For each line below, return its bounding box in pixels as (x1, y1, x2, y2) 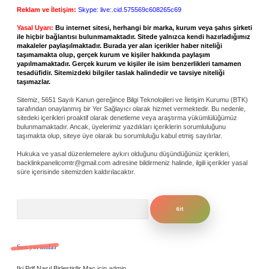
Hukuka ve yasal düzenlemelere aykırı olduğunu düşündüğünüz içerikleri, (17, 150, 230, 157)
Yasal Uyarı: (17, 23, 53, 31)
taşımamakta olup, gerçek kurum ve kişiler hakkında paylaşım (17, 50, 210, 58)
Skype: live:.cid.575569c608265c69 (78, 5, 181, 13)
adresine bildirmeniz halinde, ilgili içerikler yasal (110, 159, 247, 166)
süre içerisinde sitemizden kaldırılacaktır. (17, 168, 135, 175)
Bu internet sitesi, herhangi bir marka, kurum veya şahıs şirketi (55, 23, 252, 31)
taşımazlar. (17, 77, 50, 85)
